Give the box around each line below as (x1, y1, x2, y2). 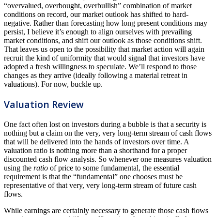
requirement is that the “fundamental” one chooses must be (4, 172, 183, 181)
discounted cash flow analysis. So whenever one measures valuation (4, 155, 212, 164)
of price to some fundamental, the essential (48, 164, 179, 172)
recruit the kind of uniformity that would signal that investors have (4, 53, 205, 62)
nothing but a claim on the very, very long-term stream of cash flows (4, 129, 212, 138)
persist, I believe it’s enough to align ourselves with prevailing (4, 27, 192, 36)
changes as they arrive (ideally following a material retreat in (4, 71, 187, 79)
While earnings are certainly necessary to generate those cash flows (4, 206, 208, 215)
